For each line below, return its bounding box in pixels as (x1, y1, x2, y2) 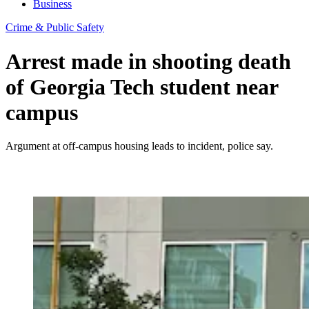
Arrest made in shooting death (6, 48, 291, 74)
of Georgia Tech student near (6, 74, 278, 99)
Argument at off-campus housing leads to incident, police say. (6, 140, 273, 152)
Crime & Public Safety (6, 21, 104, 34)
